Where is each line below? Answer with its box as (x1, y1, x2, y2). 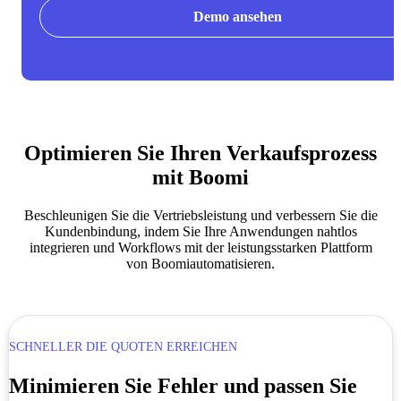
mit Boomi (152, 166, 249, 190)
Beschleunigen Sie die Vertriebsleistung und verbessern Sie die (23, 208, 378, 224)
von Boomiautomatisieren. (126, 256, 275, 272)
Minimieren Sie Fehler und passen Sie (8, 374, 357, 398)
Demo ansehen (192, 9, 282, 25)
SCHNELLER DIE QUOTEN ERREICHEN (8, 340, 237, 354)
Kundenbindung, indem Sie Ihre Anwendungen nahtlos (44, 224, 357, 240)
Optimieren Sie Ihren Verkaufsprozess (24, 141, 377, 166)
